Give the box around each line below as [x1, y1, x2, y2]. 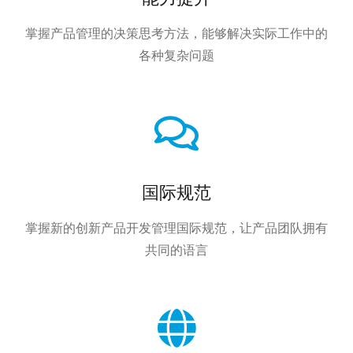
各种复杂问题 [139, 47, 214, 63]
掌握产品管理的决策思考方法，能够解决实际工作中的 [25, 25, 328, 41]
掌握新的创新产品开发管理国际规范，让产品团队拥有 [25, 220, 328, 236]
